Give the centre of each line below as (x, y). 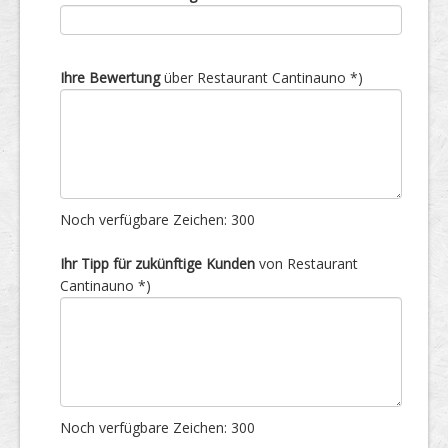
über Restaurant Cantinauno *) (261, 77)
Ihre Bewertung (110, 77)
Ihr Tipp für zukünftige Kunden (157, 263)
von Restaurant (306, 263)
